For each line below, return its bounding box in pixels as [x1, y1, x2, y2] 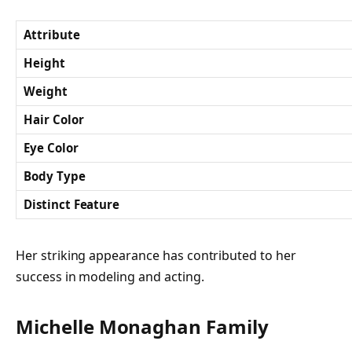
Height [24, 55, 65, 71]
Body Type [24, 168, 86, 185]
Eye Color [24, 140, 79, 156]
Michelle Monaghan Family [16, 313, 269, 340]
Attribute [24, 27, 80, 43]
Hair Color [24, 112, 84, 128]
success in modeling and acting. [16, 267, 204, 285]
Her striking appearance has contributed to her [16, 246, 296, 264]
